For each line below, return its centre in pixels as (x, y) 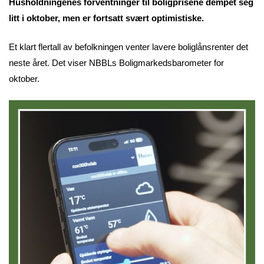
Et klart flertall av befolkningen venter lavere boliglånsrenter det (128, 47)
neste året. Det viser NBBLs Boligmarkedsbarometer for (116, 63)
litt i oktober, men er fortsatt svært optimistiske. (106, 18)
